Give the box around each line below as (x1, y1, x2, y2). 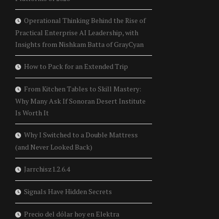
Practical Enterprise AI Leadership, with (15, 28, 138, 38)
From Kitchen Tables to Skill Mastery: (23, 84, 141, 94)
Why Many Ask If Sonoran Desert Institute (15, 96, 146, 106)
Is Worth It (15, 108, 49, 118)
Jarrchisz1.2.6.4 (23, 164, 70, 174)
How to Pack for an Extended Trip (23, 62, 128, 71)
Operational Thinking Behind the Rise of (23, 16, 146, 25)
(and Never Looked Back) (15, 142, 92, 152)
